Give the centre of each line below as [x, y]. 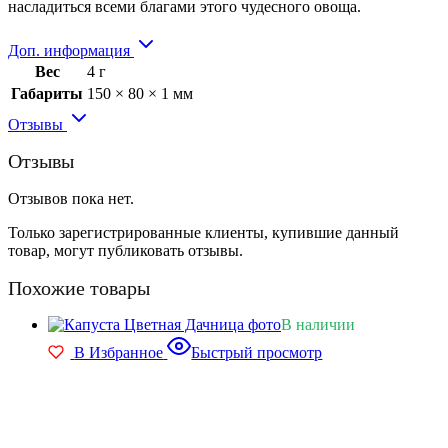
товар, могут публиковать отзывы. [125, 251]
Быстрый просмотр [257, 353]
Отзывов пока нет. [71, 199]
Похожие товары [79, 287]
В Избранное [119, 353]
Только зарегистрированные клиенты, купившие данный [203, 233]
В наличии [318, 325]
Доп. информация [71, 50]
